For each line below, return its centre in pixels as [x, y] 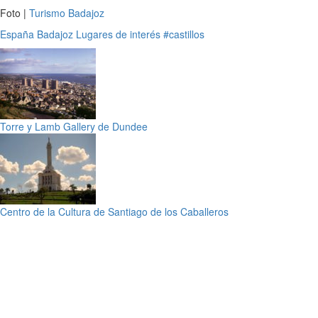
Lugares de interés [118, 34]
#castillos [184, 34]
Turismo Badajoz [67, 12]
